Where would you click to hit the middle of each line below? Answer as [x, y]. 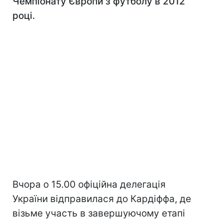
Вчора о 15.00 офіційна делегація [89, 184]
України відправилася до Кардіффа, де [102, 199]
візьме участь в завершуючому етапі [99, 213]
